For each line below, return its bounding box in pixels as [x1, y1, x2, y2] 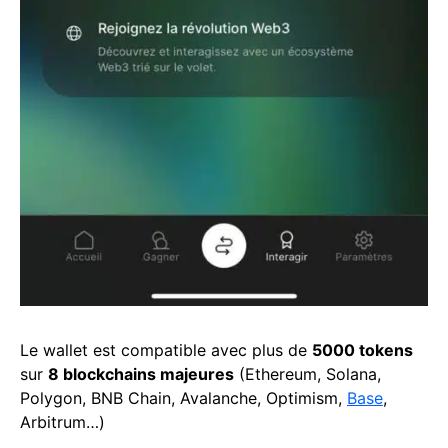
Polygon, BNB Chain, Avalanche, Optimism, [20, 387, 347, 408]
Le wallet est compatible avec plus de [20, 339, 312, 360]
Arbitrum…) [20, 411, 105, 432]
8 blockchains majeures [48, 363, 234, 384]
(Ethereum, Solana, [234, 363, 381, 384]
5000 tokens [312, 339, 413, 360]
